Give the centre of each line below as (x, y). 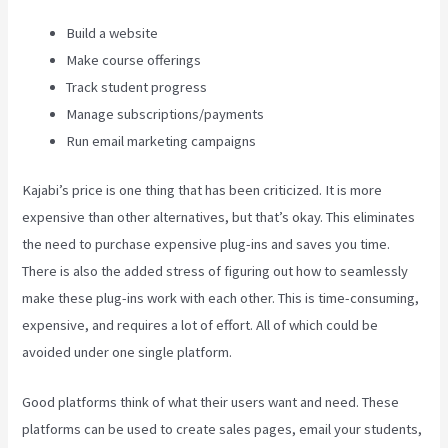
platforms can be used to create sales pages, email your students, (222, 429)
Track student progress (137, 86)
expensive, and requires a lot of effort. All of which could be (200, 324)
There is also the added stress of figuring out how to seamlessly (215, 270)
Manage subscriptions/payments (165, 113)
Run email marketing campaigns (161, 140)
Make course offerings (134, 59)
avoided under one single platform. (127, 351)
